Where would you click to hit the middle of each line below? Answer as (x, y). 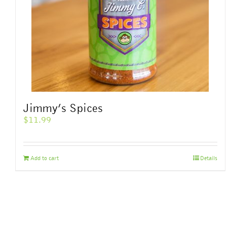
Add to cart (45, 158)
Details (209, 158)
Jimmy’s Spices (63, 108)
